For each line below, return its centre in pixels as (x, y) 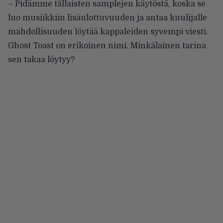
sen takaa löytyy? (41, 59)
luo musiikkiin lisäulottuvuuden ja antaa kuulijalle (108, 18)
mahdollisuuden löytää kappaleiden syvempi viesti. (108, 32)
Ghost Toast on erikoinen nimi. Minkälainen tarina (107, 46)
